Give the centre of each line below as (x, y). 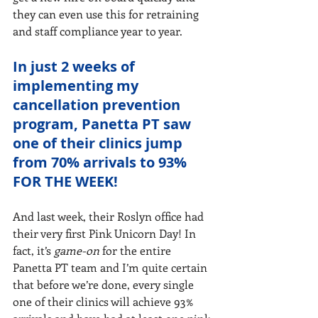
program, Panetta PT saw (104, 124)
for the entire (138, 250)
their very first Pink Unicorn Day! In (106, 233)
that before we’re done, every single (105, 284)
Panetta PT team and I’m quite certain (111, 267)
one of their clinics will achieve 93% (104, 301)
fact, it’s (33, 250)
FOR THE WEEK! (65, 181)
